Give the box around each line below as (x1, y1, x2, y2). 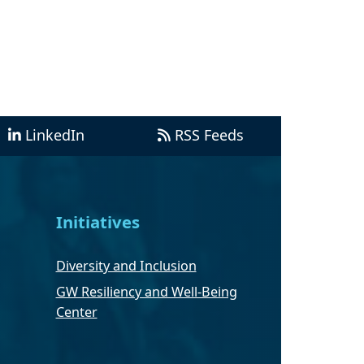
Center (55, 302, 97, 321)
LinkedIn (25, 125, 85, 145)
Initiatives (55, 210, 140, 234)
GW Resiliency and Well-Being (55, 282, 237, 301)
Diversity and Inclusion (55, 256, 197, 275)
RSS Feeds (174, 125, 244, 145)
